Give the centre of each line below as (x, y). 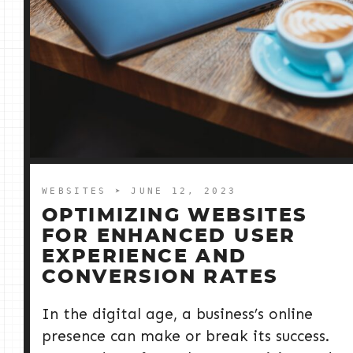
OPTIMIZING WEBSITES (175, 216)
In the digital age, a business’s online (177, 314)
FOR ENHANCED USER (169, 237)
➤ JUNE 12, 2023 (176, 191)
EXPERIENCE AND (145, 257)
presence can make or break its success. (186, 336)
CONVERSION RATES (160, 278)
